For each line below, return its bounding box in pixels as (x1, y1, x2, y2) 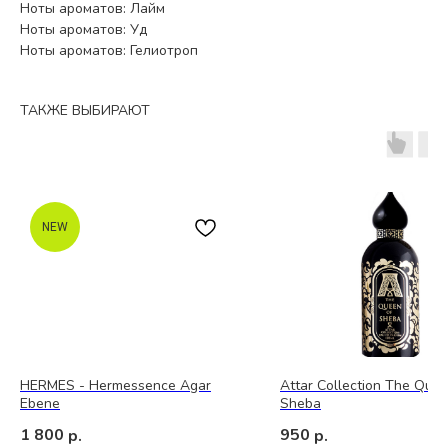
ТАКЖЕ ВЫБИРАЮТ (20, 100, 150, 120)
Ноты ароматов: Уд (20, 19, 147, 39)
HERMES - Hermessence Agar (20, 375, 211, 395)
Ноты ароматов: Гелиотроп (20, 40, 198, 60)
